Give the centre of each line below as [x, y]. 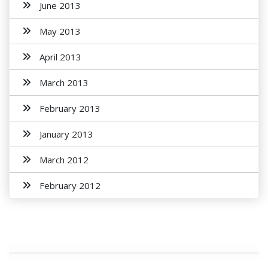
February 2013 [70, 108]
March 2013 [64, 83]
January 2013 [66, 134]
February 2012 [70, 185]
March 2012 [64, 160]
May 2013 [60, 31]
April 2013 [60, 57]
